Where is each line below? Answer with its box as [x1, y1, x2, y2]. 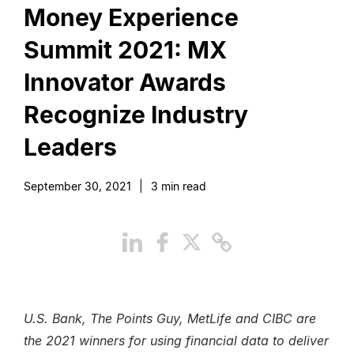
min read [158, 179, 206, 193]
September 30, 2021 [24, 179, 131, 193]
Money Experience [24, 3, 239, 32]
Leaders [24, 133, 117, 161]
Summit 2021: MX [24, 36, 227, 64]
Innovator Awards [24, 68, 226, 96]
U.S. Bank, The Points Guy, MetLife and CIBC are [24, 311, 316, 326]
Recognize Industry [24, 100, 248, 129]
